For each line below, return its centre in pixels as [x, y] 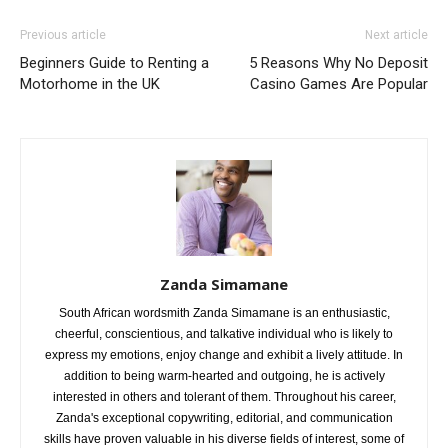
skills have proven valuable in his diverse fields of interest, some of [224, 438]
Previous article [63, 34]
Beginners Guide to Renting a [114, 62]
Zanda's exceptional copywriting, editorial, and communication [224, 417]
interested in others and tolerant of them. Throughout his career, [224, 396]
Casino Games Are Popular [339, 83]
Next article [396, 34]
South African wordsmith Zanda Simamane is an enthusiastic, [224, 312]
